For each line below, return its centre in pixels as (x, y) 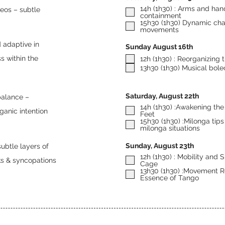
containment (161, 16)
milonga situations (170, 128)
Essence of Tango (170, 178)
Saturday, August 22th (162, 96)
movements (159, 30)
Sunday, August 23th (160, 146)
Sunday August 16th (159, 47)
